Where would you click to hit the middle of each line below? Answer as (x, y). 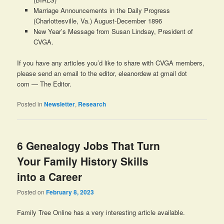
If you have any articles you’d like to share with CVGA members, (111, 63)
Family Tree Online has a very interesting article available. (101, 212)
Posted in (30, 104)
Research (92, 104)
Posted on (32, 191)
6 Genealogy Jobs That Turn (89, 145)
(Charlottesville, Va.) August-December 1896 (97, 21)
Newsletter (60, 104)
